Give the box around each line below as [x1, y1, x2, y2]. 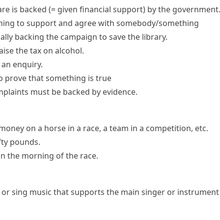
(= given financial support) [49, 4, 145, 15]
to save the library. [97, 31, 167, 42]
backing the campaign [15, 31, 97, 42]
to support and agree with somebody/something [17, 18, 199, 28]
